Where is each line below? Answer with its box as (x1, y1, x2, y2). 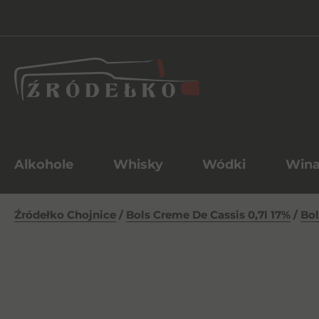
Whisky (113, 157, 163, 172)
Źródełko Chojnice (14, 208, 116, 221)
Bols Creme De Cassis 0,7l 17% (126, 208, 291, 221)
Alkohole (14, 157, 73, 172)
